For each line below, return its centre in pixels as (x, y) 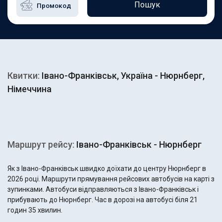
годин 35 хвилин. (35, 210)
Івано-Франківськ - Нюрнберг (138, 144)
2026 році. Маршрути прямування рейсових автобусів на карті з (111, 179)
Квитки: (24, 76)
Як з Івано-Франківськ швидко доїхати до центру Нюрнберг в (107, 168)
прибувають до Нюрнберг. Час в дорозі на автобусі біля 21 (103, 200)
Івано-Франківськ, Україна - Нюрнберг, (122, 76)
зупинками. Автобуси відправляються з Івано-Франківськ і (103, 189)
